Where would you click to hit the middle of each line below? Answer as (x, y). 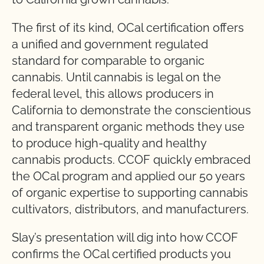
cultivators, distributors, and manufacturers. (130, 209)
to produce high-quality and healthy (109, 143)
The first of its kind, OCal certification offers (128, 28)
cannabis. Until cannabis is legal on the (116, 77)
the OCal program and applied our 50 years (128, 176)
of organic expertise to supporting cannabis (130, 193)
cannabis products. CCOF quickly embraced (131, 160)
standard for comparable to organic (108, 61)
